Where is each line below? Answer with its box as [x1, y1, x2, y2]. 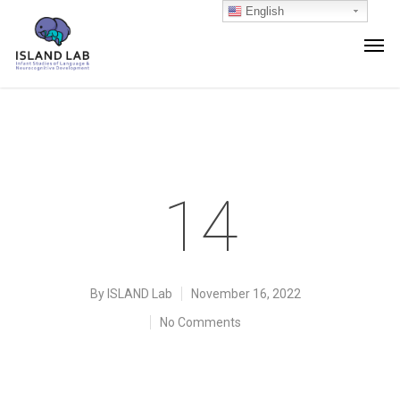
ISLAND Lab [107, 287, 172, 301]
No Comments [160, 315, 241, 329]
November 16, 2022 [191, 287, 301, 301]
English [242, 4, 285, 18]
